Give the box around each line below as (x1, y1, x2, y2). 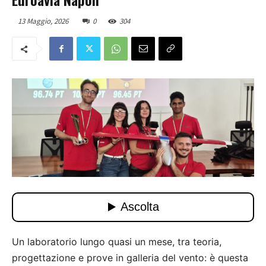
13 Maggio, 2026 (18, 16, 68, 27)
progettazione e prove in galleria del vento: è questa (12, 251, 248, 264)
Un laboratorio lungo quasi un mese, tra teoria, (12, 235, 221, 248)
